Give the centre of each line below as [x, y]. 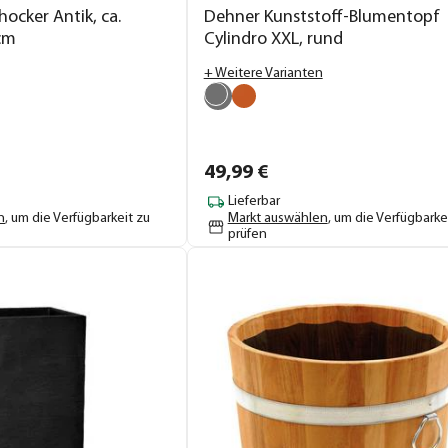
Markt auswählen [277, 218]
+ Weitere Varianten [263, 73]
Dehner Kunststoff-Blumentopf [321, 17]
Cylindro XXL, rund [273, 39]
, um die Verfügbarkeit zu [77, 218]
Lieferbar [253, 202]
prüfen [247, 234]
